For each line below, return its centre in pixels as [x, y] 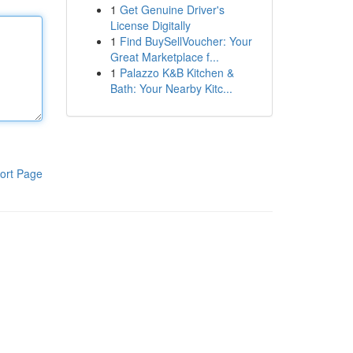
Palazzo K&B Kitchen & [176, 72]
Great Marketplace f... [164, 57]
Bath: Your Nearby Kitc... [171, 88]
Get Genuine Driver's [172, 9]
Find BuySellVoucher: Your [186, 41]
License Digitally [150, 25]
